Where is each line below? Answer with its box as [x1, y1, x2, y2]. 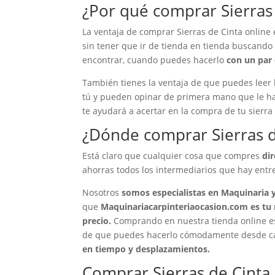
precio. [82, 214, 112, 227]
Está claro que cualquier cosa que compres [82, 149, 263, 161]
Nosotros [82, 186, 122, 198]
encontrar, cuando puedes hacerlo [82, 53, 227, 66]
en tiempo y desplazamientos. [82, 242, 211, 255]
